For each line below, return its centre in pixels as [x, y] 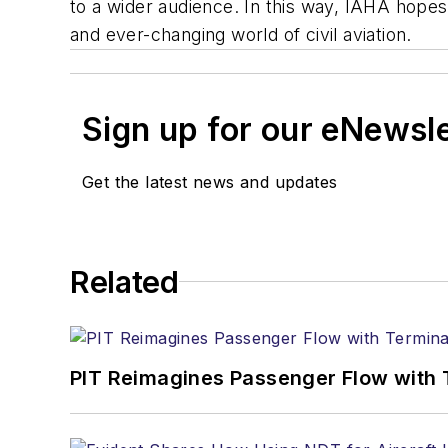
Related [124, 281]
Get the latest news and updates [210, 181]
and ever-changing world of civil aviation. [241, 34]
